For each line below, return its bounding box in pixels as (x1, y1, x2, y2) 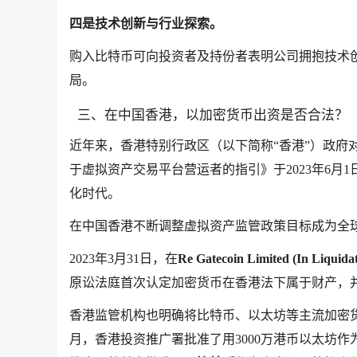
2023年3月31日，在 (69, 252, 178, 266)
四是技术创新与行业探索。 (69, 17, 222, 31)
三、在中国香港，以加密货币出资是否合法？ (77, 108, 348, 124)
